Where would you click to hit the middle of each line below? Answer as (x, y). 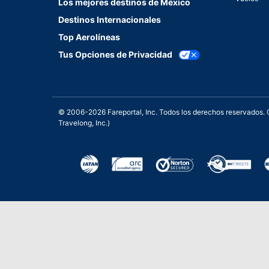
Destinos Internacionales (110, 20)
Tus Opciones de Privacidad (115, 55)
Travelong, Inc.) (84, 123)
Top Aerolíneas (89, 37)
